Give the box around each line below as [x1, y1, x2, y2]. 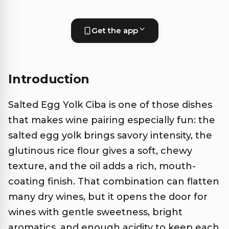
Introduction [8, 72, 90, 87]
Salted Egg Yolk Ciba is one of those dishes [8, 99, 212, 111]
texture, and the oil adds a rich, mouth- [8, 161, 196, 172]
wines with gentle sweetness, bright [8, 207, 182, 218]
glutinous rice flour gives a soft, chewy [8, 145, 192, 157]
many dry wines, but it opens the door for [8, 191, 208, 203]
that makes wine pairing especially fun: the [8, 114, 215, 126]
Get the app [91, 26, 138, 36]
